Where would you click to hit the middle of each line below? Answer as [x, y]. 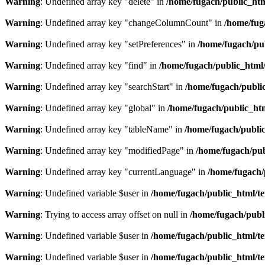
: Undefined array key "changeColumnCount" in [132, 23]
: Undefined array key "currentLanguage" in [124, 172]
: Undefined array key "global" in [104, 108]
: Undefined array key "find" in [100, 65]
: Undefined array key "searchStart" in [113, 87]
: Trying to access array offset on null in [115, 214]
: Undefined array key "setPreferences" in [119, 44]
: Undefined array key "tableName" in [112, 129]
